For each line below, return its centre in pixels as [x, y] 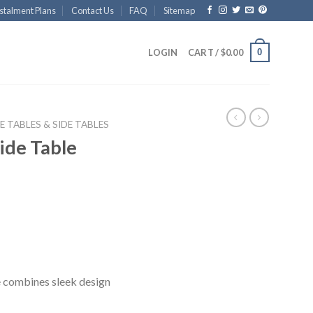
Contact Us [93, 10]
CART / [204, 52]
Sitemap [179, 10]
